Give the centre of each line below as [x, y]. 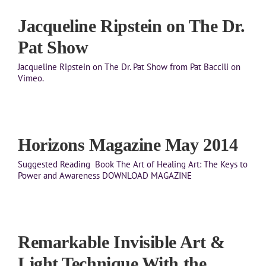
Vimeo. [31, 78]
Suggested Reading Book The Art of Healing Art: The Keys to [133, 164]
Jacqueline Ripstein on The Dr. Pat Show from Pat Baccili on [129, 67]
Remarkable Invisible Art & [121, 242]
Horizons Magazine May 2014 [128, 145]
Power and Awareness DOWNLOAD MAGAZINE [105, 176]
